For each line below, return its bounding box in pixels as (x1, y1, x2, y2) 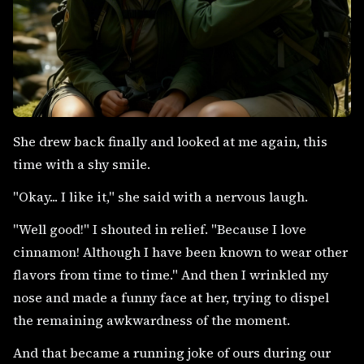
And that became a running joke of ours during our (13, 344, 331, 362)
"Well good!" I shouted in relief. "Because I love (13, 220, 306, 238)
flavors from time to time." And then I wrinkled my (13, 266, 328, 284)
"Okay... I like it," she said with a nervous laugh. (13, 188, 308, 206)
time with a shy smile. (13, 155, 150, 173)
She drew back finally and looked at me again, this (13, 132, 327, 150)
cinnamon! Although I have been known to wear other (13, 243, 348, 261)
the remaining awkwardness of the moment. (13, 311, 290, 329)
